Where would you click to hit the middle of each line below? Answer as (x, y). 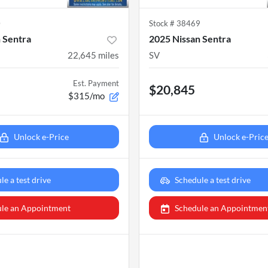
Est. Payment (96, 83)
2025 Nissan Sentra (190, 39)
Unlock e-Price (41, 137)
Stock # (163, 24)
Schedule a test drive (213, 180)
